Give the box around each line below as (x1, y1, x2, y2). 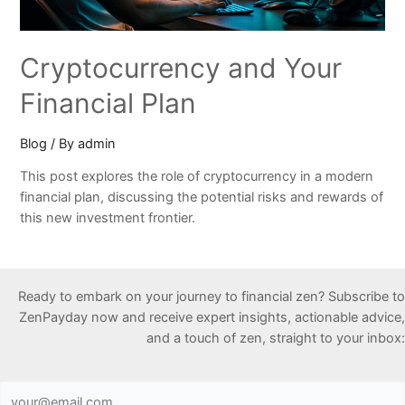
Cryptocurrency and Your (20, 51, 343, 84)
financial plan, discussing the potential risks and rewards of (20, 189, 384, 206)
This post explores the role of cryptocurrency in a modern (20, 168, 374, 185)
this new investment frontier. (20, 210, 196, 227)
